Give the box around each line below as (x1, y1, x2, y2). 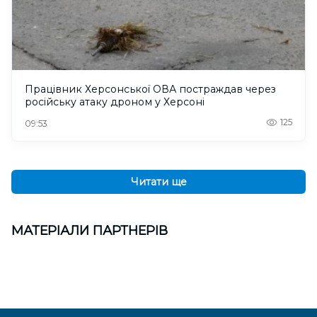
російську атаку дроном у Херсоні (25, 96, 204, 109)
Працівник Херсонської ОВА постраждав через (25, 83, 276, 96)
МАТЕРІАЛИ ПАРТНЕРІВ (11, 223, 168, 239)
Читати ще (130, 175, 187, 189)
